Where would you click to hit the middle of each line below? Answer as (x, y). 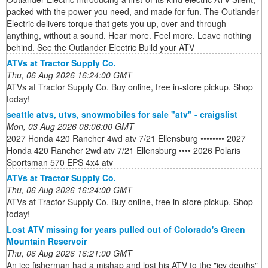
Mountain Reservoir (47, 241)
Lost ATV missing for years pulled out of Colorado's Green (126, 229)
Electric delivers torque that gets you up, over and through (116, 24)
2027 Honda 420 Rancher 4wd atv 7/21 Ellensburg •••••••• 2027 (126, 138)
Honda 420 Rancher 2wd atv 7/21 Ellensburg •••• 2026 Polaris (124, 150)
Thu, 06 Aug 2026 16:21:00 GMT (69, 253)
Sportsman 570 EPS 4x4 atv (60, 162)
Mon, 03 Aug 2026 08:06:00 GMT (70, 127)
